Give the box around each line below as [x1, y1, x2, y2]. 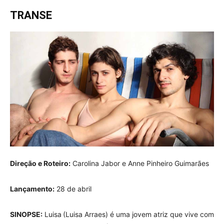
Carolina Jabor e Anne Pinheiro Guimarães [70, 158, 209, 167]
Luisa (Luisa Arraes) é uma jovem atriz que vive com [42, 209, 214, 218]
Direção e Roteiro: [10, 158, 70, 167]
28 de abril [54, 184, 91, 193]
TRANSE [10, 9, 54, 21]
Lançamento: [10, 184, 54, 193]
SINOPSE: [10, 209, 42, 218]
